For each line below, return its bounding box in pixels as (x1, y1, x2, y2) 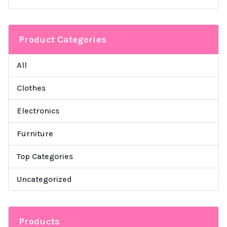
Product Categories (19, 33, 107, 45)
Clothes (17, 83, 46, 93)
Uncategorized (17, 174, 72, 184)
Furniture (17, 128, 53, 138)
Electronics (17, 105, 59, 116)
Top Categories (17, 151, 73, 161)
